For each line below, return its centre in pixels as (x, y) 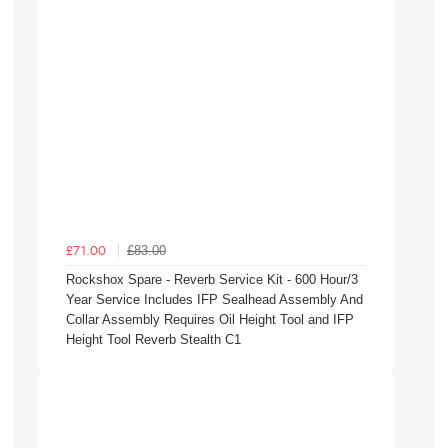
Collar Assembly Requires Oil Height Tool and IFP (210, 319)
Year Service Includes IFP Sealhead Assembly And (214, 299)
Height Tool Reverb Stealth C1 (153, 339)
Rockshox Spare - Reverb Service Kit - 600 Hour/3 (212, 279)
